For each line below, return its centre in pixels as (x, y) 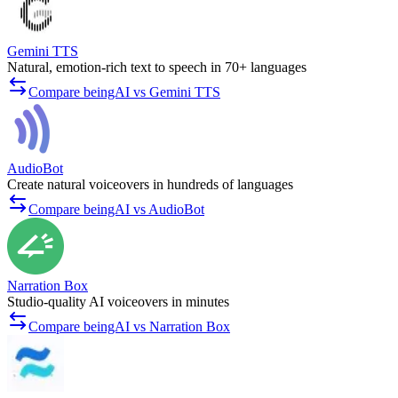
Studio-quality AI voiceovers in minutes (118, 302)
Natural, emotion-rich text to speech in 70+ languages (157, 68)
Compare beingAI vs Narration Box (129, 327)
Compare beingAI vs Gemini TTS (124, 92)
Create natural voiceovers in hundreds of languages (150, 185)
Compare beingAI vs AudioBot (116, 210)
